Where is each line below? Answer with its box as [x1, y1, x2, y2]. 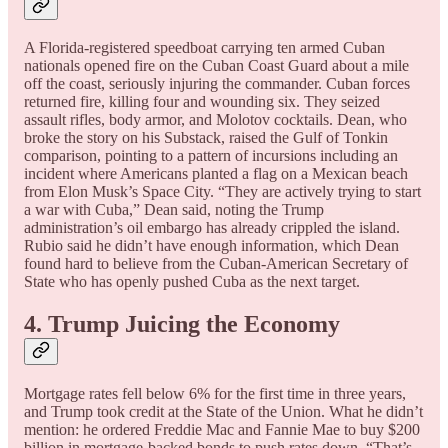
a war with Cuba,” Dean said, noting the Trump [24, 201, 324, 219]
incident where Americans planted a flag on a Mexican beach [24, 165, 408, 183]
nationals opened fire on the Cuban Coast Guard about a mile [24, 57, 409, 75]
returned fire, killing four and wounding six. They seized [24, 93, 380, 111]
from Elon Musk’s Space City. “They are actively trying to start [24, 183, 421, 201]
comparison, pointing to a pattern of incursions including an [24, 147, 398, 165]
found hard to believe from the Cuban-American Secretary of [24, 255, 408, 273]
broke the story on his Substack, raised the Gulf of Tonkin [24, 129, 388, 147]
